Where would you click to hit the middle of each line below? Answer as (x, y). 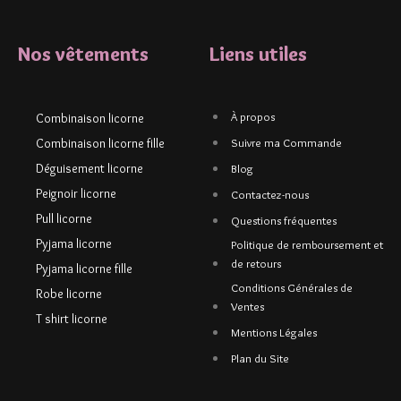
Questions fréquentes (284, 221)
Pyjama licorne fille (84, 269)
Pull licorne (64, 219)
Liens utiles (258, 55)
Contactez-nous (270, 195)
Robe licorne (69, 294)
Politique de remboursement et (307, 245)
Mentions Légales (274, 333)
